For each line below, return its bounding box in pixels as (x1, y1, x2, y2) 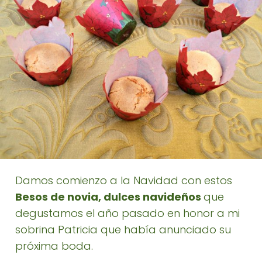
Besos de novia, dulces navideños (15, 189, 204, 204)
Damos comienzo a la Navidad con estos (15, 173, 232, 188)
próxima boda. (15, 239, 93, 253)
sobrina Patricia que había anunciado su (15, 222, 231, 237)
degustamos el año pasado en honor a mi (15, 206, 240, 220)
